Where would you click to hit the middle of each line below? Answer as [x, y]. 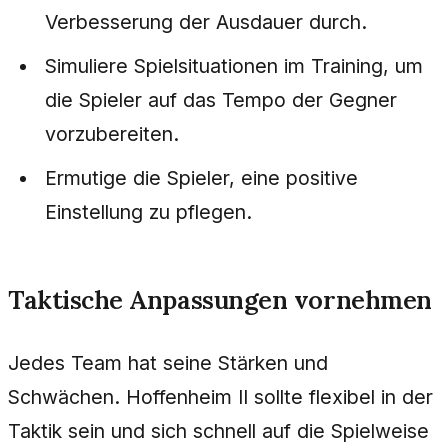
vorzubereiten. [112, 133]
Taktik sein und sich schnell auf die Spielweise [218, 430]
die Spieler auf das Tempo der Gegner [221, 99]
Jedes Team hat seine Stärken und [168, 362]
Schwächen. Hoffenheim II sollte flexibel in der [220, 396]
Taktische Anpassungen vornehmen [220, 299]
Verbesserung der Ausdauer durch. [206, 22]
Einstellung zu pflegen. [149, 211]
